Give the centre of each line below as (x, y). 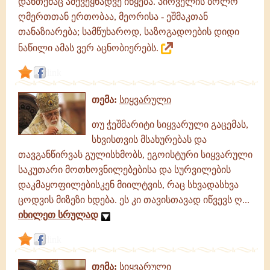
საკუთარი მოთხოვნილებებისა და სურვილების (124, 170)
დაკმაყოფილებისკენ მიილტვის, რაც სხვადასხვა (128, 185)
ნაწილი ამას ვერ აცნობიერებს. (89, 48)
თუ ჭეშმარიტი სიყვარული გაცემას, (170, 124)
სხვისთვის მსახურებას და (149, 140)
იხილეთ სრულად (58, 215)
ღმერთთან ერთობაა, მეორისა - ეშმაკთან (113, 17)
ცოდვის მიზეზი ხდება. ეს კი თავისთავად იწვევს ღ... (134, 200)
